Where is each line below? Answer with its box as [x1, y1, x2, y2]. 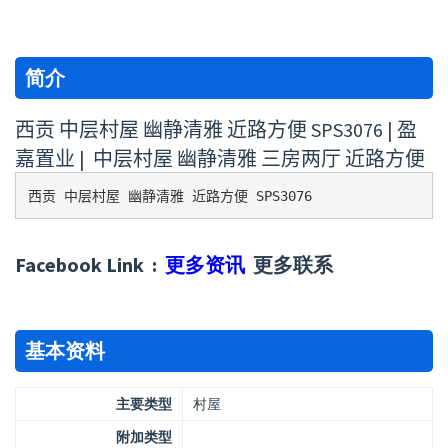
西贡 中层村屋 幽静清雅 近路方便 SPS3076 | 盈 [15, 117, 417, 143]
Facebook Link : [15, 252, 165, 278]
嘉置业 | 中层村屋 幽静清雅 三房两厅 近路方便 [15, 146, 425, 172]
